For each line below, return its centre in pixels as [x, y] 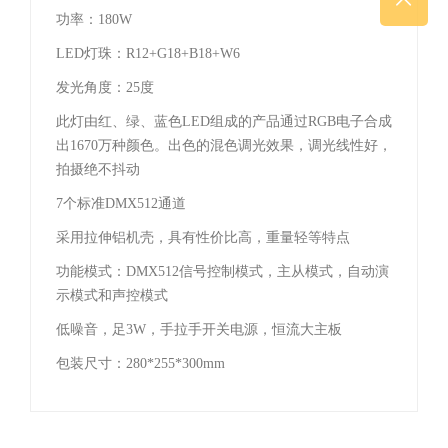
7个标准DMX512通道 [121, 203]
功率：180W [94, 19]
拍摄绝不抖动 [98, 169]
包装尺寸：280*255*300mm [140, 363]
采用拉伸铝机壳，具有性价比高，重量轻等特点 [203, 237]
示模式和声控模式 [112, 295]
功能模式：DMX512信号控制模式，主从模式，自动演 [222, 271]
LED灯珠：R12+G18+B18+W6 [148, 53]
